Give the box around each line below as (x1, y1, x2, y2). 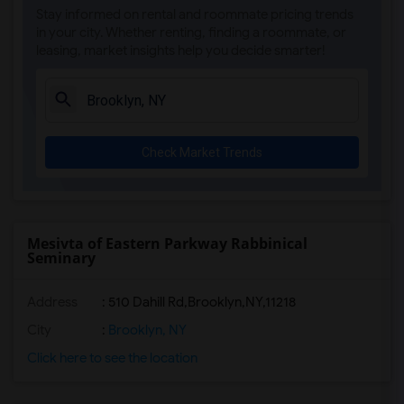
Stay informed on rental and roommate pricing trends (36, 6, 353, 23)
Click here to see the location (27, 350, 197, 366)
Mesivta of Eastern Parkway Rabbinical (27, 234, 308, 253)
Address (27, 294, 78, 310)
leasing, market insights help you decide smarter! (36, 42, 326, 59)
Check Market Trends (142, 145, 262, 160)
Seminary (27, 248, 96, 268)
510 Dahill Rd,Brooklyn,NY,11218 (108, 294, 296, 310)
